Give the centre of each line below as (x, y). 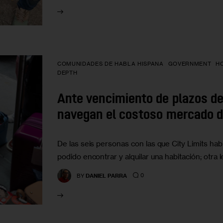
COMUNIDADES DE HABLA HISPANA (111, 64)
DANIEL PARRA (107, 175)
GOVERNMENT (190, 64)
